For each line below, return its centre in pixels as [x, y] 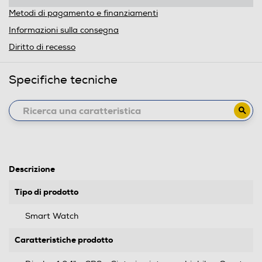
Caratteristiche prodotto [64, 240]
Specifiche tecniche [63, 80]
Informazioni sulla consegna [64, 30]
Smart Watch [52, 216]
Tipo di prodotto [46, 192]
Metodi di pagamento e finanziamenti [83, 13]
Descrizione [32, 169]
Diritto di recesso [42, 47]
